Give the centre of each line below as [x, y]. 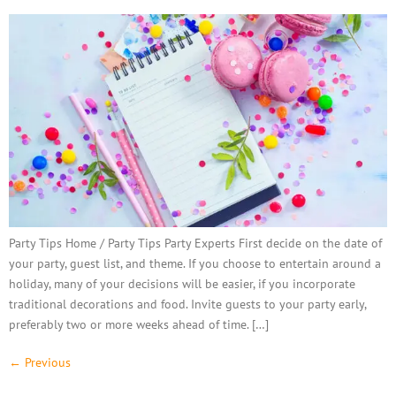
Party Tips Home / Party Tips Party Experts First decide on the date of [195, 243]
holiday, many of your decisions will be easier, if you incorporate [182, 284]
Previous [46, 362]
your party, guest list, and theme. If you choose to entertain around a [195, 263]
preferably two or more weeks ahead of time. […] [139, 324]
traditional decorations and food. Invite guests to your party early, [187, 304]
